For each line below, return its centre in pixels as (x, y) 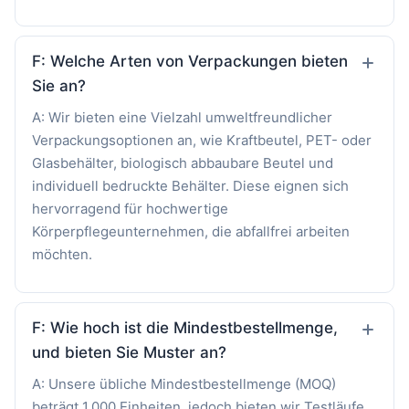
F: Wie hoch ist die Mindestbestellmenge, (185, 327)
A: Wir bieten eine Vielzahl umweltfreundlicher (182, 117)
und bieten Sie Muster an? (129, 352)
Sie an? (59, 85)
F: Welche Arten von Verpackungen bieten (190, 61)
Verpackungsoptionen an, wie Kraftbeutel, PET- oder (202, 140)
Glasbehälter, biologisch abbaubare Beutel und (183, 163)
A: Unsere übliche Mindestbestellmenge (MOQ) (184, 383)
